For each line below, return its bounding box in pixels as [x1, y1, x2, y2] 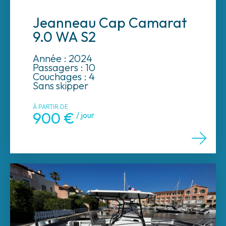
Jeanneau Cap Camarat [33, 13, 187, 31]
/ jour [75, 109, 94, 120]
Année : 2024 [33, 51, 92, 65]
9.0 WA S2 [33, 27, 96, 45]
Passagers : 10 [33, 61, 95, 74]
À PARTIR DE [33, 102, 68, 110]
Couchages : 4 [33, 70, 95, 83]
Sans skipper [33, 79, 89, 92]
